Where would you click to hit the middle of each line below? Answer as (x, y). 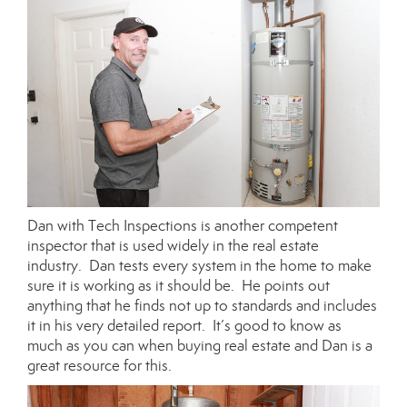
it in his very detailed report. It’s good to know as (184, 326)
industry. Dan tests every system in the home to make (199, 266)
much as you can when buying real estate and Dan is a (200, 346)
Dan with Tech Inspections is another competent (183, 226)
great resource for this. (99, 366)
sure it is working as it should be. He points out (179, 286)
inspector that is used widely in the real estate (173, 246)
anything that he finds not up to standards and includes (202, 306)
